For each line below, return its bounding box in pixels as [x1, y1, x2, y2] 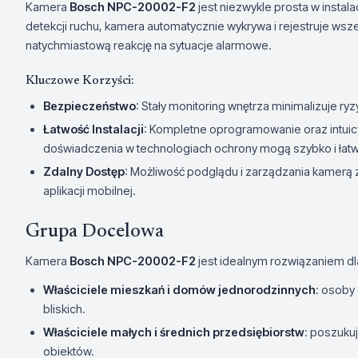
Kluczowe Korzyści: [26, 75, 134, 88]
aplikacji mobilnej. [43, 184, 136, 198]
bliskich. [43, 302, 86, 316]
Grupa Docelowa [26, 222, 164, 242]
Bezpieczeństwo [43, 99, 136, 113]
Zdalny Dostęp [43, 165, 125, 179]
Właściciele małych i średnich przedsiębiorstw [43, 325, 304, 340]
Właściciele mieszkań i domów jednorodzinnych [43, 283, 316, 297]
